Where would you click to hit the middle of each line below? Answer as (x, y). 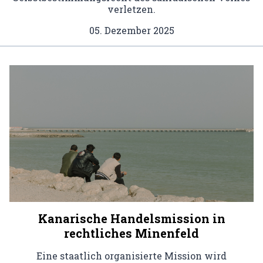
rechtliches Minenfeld (131, 233)
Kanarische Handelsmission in (131, 219)
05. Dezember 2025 (131, 30)
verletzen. (131, 9)
